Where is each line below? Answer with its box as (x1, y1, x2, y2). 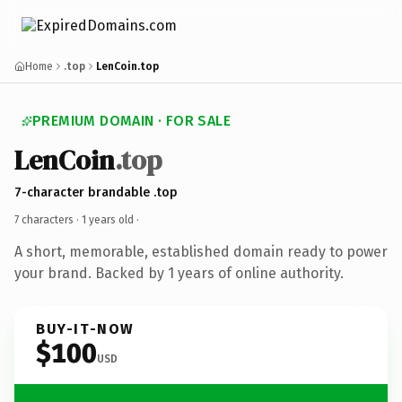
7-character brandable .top (14, 184, 178, 200)
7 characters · (14, 213, 82, 226)
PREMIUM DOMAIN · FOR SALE (32, 112, 231, 129)
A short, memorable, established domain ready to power (14, 242, 388, 260)
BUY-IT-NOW (36, 319, 135, 337)
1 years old (82, 213, 134, 226)
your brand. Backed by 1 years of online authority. (14, 264, 344, 282)
